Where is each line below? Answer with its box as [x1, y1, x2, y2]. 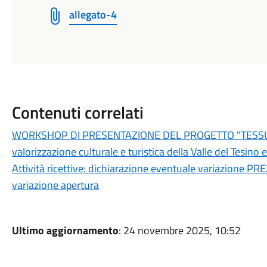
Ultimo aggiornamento [11, 222, 119, 238]
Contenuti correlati [11, 100, 144, 125]
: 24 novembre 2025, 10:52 [118, 222, 241, 238]
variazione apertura [11, 177, 99, 193]
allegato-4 [69, 7, 117, 23]
